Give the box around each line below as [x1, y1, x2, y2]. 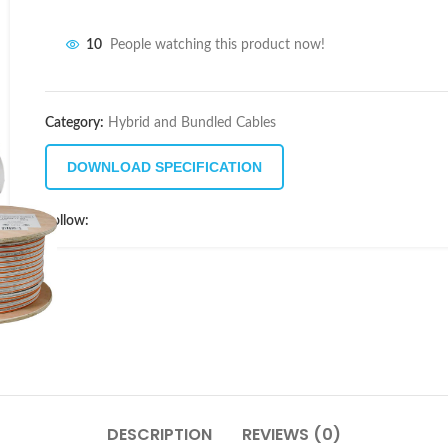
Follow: [45, 214, 89, 228]
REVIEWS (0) [242, 422, 341, 446]
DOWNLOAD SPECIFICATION [67, 159, 262, 175]
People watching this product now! [110, 38, 325, 53]
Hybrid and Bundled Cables [108, 116, 276, 130]
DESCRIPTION [107, 422, 212, 446]
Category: [45, 116, 104, 130]
